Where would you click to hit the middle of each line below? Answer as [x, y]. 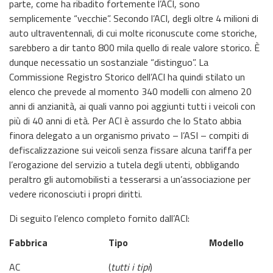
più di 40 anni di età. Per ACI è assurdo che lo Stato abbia [125, 121]
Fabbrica [28, 243]
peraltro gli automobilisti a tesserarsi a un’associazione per [130, 179]
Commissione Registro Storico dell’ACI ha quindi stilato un [127, 77]
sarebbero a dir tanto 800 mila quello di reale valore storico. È [134, 48]
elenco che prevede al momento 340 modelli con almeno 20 [130, 91]
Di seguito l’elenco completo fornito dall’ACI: [99, 218]
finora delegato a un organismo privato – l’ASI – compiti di [129, 135]
